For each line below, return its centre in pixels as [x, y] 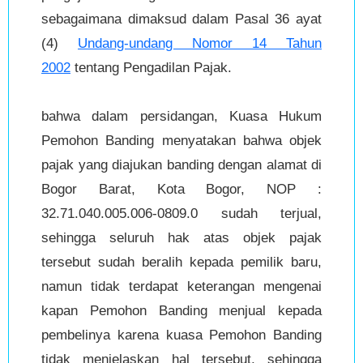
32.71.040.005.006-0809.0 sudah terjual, [181, 214]
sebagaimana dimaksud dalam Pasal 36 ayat [181, 19]
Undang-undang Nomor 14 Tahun [200, 44]
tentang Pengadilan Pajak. [151, 68]
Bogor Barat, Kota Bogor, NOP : [181, 190]
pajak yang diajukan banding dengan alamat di [181, 165]
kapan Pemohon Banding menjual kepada [181, 311]
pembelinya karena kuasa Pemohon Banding [181, 335]
